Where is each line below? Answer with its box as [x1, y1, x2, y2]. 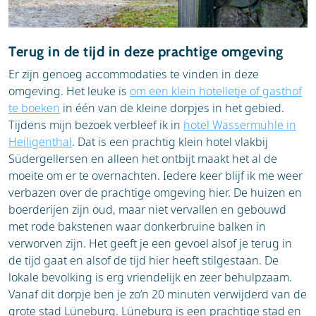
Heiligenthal [8, 133, 72, 150]
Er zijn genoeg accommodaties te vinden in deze [8, 66, 259, 82]
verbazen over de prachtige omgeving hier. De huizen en [8, 184, 302, 200]
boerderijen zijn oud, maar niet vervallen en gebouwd [8, 201, 286, 217]
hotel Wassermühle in [183, 116, 296, 133]
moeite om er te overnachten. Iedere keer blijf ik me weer [8, 167, 303, 183]
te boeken [8, 99, 60, 116]
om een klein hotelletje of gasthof [130, 83, 302, 99]
